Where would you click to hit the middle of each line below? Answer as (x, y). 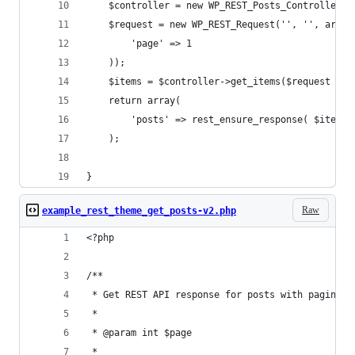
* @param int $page (139, 333)
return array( (145, 101)
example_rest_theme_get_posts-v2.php (139, 211)
